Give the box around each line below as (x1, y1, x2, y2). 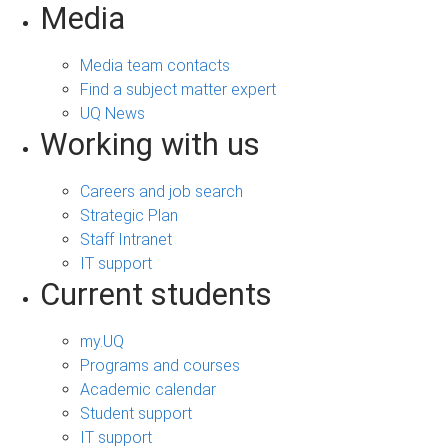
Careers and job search (80, 182, 243, 202)
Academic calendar (80, 380, 216, 400)
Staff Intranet (80, 230, 172, 250)
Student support (80, 404, 192, 424)
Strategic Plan (80, 206, 178, 226)
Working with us (40, 126, 260, 164)
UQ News (80, 104, 145, 124)
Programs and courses (80, 356, 240, 376)
